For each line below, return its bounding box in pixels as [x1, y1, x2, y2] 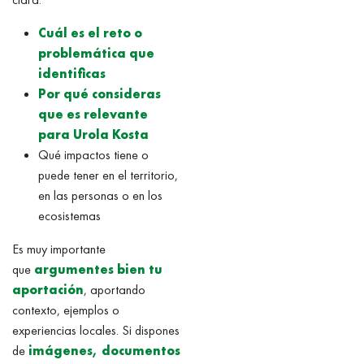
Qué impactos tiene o [38, 146, 149, 164]
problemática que [38, 45, 155, 63]
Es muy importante [12, 240, 106, 258]
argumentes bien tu [34, 261, 163, 279]
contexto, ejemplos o [12, 301, 120, 319]
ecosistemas [38, 207, 102, 225]
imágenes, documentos [28, 342, 181, 360]
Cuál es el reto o [38, 24, 143, 42]
